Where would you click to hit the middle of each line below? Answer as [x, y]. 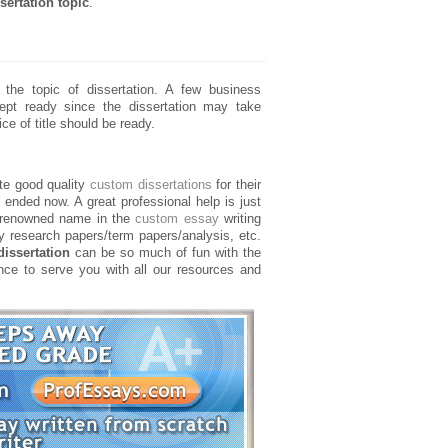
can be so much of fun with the [165, 253]
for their [236, 185]
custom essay [177, 219]
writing [240, 219]
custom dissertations [150, 185]
